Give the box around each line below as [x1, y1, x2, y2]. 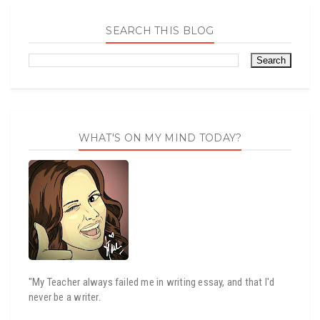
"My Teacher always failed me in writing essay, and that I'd [29, 276, 275, 289]
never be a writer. [29, 291, 101, 304]
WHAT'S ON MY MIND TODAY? [78, 131, 242, 144]
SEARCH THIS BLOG [106, 24, 214, 37]
